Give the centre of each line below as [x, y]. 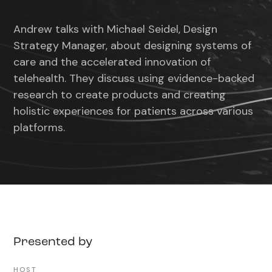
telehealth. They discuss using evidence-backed [134, 78]
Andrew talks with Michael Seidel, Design [116, 29]
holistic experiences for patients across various [134, 111]
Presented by [53, 242]
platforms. [39, 127]
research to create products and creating [120, 95]
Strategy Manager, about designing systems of [133, 46]
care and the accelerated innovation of [112, 62]
